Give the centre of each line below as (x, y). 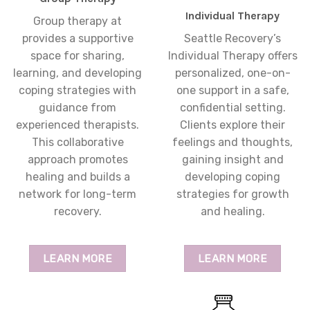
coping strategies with (77, 91)
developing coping (232, 177)
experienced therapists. (77, 125)
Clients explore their (232, 125)
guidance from (77, 108)
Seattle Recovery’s (232, 39)
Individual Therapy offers (232, 56)
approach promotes (77, 160)
